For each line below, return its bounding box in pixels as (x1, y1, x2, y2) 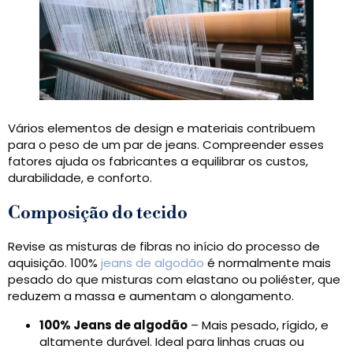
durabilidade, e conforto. (8, 169, 152, 187)
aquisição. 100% (8, 255, 101, 272)
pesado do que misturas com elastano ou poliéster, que (8, 271, 340, 288)
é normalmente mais (204, 255, 331, 272)
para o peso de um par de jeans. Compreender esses (8, 136, 324, 154)
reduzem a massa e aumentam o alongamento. (8, 288, 294, 305)
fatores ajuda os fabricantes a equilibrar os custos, (8, 153, 308, 170)
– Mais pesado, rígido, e (188, 317, 329, 334)
